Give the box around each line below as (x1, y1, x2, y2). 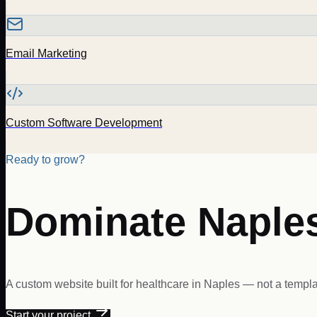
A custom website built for (6, 277, 136, 290)
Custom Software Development (6, 116, 162, 129)
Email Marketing (6, 47, 87, 59)
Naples (204, 277, 240, 290)
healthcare (136, 277, 189, 290)
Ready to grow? (6, 153, 85, 166)
